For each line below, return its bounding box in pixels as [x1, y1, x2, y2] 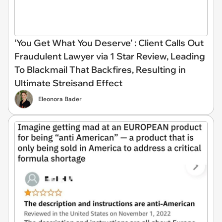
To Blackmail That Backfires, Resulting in [14, 64, 186, 76]
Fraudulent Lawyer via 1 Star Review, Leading [14, 51, 205, 62]
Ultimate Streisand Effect [14, 77, 122, 89]
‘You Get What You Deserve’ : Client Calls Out [14, 37, 204, 49]
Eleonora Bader [38, 95, 82, 103]
